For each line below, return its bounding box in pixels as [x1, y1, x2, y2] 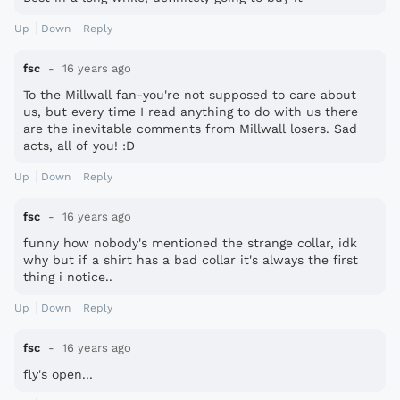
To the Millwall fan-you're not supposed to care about [23, 87, 356, 103]
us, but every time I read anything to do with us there [23, 104, 358, 120]
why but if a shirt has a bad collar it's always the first [23, 253, 358, 268]
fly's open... [23, 367, 93, 382]
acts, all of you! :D [23, 138, 135, 154]
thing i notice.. [23, 270, 112, 285]
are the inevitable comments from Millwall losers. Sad [23, 121, 357, 137]
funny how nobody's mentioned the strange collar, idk [23, 236, 357, 251]
